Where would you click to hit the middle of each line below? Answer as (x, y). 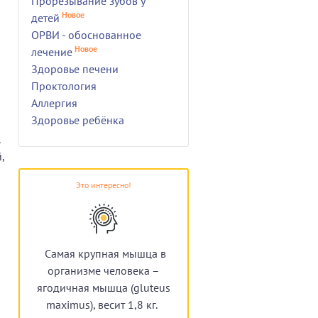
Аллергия (54, 103)
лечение (52, 51)
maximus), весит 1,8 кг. (102, 304)
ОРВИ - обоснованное (86, 34)
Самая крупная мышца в (105, 253)
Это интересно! (104, 185)
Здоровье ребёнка (78, 120)
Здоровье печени (75, 68)
